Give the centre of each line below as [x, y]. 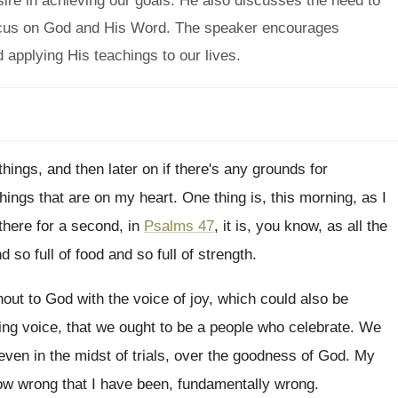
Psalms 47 [179, 226]
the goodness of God [277, 356]
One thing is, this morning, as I [284, 198]
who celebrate [304, 327]
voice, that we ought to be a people [138, 327]
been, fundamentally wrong [226, 384]
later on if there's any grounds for [218, 169]
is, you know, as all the [311, 226]
